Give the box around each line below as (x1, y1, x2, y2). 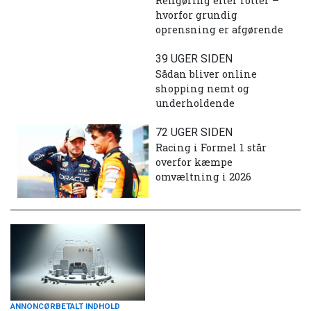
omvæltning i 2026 (155, 169, 251, 183)
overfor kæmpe (155, 155, 233, 169)
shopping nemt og (155, 81, 249, 95)
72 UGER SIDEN (155, 125, 233, 139)
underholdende (155, 96, 235, 110)
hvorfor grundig (155, 8, 237, 22)
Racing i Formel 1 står (155, 140, 267, 154)
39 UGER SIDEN (155, 51, 233, 65)
